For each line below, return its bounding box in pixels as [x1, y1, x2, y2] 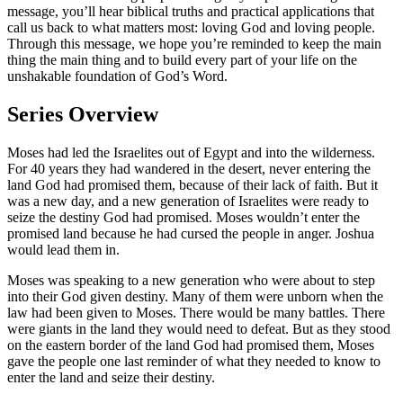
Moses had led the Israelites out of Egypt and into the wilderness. [7, 145, 375, 160]
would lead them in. [7, 242, 120, 257]
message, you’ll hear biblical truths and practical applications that [7, 4, 374, 20]
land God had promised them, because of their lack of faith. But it [7, 177, 378, 193]
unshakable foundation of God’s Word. [7, 68, 228, 85]
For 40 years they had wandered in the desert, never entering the [7, 161, 371, 176]
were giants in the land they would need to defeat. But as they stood [7, 321, 390, 336]
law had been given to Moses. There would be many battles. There [7, 305, 385, 320]
